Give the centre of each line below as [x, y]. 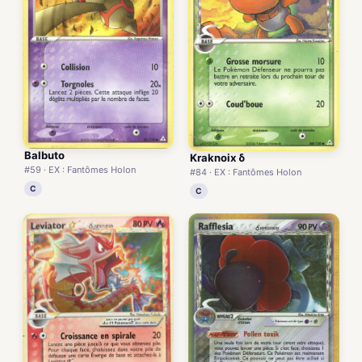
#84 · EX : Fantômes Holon [246, 173]
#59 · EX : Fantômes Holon [80, 169]
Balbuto [44, 155]
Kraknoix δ [218, 158]
